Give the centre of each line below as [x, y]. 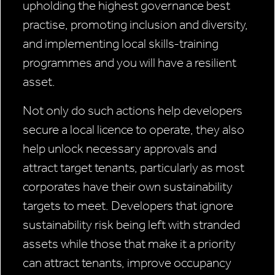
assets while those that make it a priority [129, 244]
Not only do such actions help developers [133, 111]
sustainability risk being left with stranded [131, 225]
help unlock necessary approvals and [120, 149]
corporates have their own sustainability [128, 187]
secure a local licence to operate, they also [134, 130]
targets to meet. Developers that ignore [128, 206]
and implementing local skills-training [121, 44]
